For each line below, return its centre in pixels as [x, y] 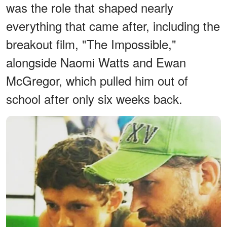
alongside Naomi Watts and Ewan [96, 62]
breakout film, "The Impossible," [91, 44]
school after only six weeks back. [94, 99]
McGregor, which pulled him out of [97, 81]
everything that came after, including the [113, 26]
